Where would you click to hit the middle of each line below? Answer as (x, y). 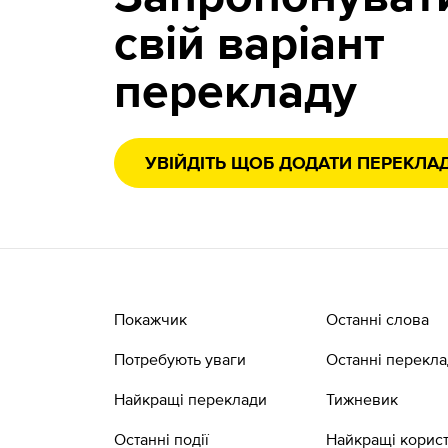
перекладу (236, 94)
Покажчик (151, 319)
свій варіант (250, 46)
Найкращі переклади (191, 399)
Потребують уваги (180, 359)
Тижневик (362, 399)
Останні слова (378, 319)
